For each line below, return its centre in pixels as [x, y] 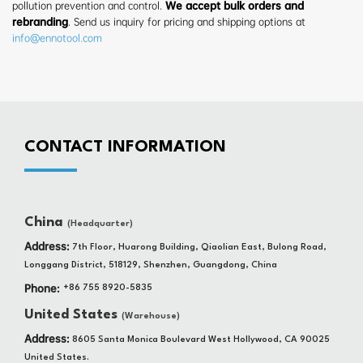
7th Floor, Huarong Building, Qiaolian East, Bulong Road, [199, 247]
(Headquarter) [100, 224]
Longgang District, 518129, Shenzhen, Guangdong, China [151, 265]
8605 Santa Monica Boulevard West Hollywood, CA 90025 [201, 340]
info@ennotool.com [57, 38]
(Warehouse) [151, 316]
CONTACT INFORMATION [125, 147]
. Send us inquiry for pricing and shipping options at [187, 21]
